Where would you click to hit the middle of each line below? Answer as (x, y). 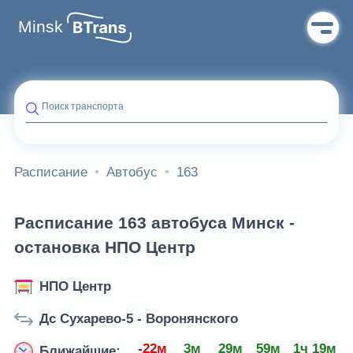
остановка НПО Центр (105, 248)
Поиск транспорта (83, 106)
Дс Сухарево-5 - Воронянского (139, 319)
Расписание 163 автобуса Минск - (154, 223)
